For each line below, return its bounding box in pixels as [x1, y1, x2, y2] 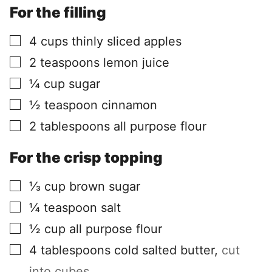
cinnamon [101, 98, 157, 113]
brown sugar [69, 178, 140, 194]
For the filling [10, 4, 106, 22]
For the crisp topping [10, 148, 163, 166]
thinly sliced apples [72, 34, 182, 49]
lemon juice [103, 55, 169, 70]
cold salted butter [114, 242, 214, 257]
